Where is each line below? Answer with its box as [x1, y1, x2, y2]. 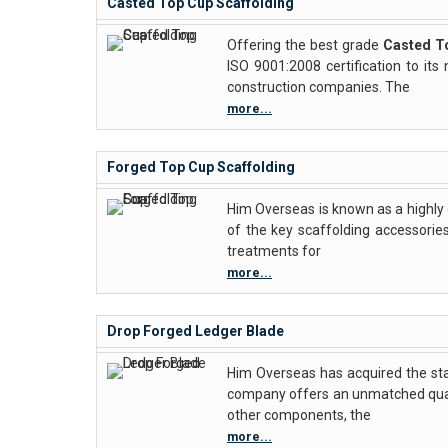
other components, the [227, 407, 371, 423]
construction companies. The [227, 79, 410, 95]
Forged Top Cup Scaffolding [107, 159, 295, 175]
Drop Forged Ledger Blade [107, 323, 284, 339]
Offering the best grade [227, 37, 383, 53]
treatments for [227, 243, 321, 259]
